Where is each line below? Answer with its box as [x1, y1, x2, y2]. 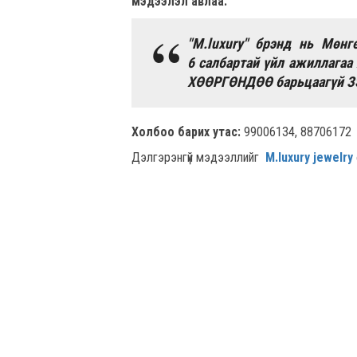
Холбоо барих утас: [131, 124, 241, 139]
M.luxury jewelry [265, 149, 353, 165]
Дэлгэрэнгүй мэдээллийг [131, 149, 265, 165]
